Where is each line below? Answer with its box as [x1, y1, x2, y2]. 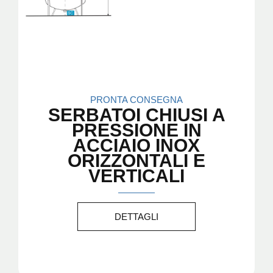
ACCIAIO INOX [73, 135, 200, 155]
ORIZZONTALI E [68, 150, 205, 171]
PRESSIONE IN [71, 119, 202, 140]
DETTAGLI [115, 211, 158, 222]
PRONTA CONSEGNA [90, 94, 183, 105]
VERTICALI [88, 165, 185, 186]
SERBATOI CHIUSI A [48, 104, 225, 125]
